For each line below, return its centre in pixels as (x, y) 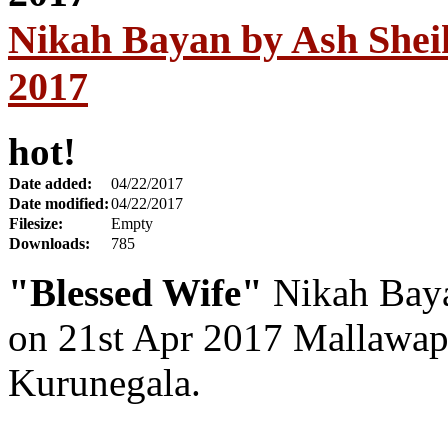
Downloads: (49, 243)
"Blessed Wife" (135, 292)
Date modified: (59, 203)
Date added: (50, 183)
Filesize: (36, 223)
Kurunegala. (104, 382)
